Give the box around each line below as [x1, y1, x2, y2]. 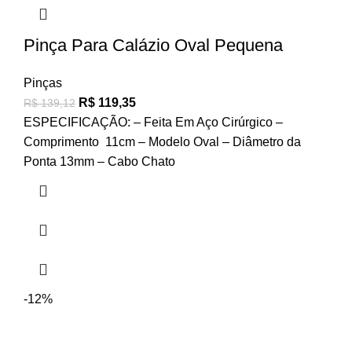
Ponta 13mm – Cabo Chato [24, 155, 175, 169]
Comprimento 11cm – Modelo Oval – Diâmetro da [24, 135, 301, 149]
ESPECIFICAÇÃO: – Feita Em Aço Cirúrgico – [24, 115, 283, 130]
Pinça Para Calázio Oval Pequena [24, 35, 283, 56]
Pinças [24, 76, 62, 90]
